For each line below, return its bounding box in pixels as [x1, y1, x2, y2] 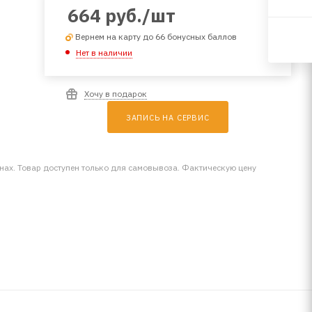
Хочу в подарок [84, 88, 147, 99]
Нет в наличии [75, 47, 132, 58]
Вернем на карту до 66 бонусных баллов [75, 31, 237, 42]
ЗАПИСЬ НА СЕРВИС [125, 112, 210, 123]
